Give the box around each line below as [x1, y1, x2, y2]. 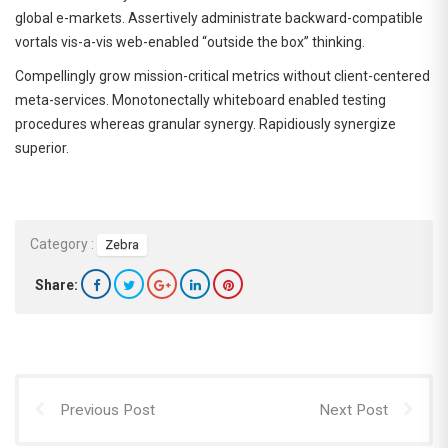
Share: [35, 277, 78, 294]
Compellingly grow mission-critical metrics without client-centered [15, 67, 430, 84]
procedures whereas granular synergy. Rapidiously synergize [15, 115, 396, 132]
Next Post [319, 401, 388, 420]
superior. [15, 139, 69, 156]
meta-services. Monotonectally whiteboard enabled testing [15, 91, 386, 108]
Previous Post [60, 401, 155, 420]
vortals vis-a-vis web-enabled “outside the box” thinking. [15, 33, 365, 50]
